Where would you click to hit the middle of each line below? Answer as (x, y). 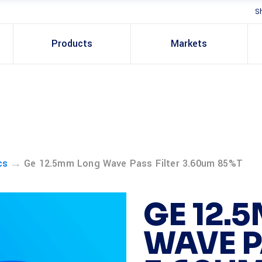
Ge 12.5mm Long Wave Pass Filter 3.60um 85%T (133, 163)
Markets (189, 44)
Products (72, 44)
